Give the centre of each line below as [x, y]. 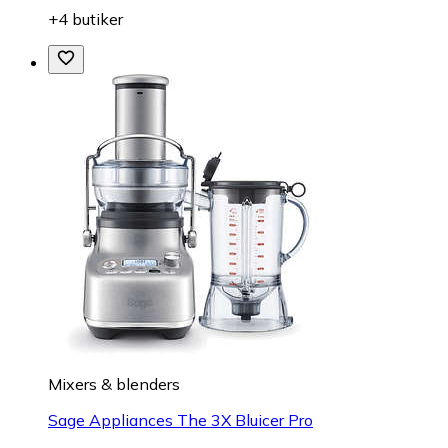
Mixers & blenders [114, 384]
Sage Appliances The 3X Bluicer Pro [180, 420]
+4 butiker [85, 19]
